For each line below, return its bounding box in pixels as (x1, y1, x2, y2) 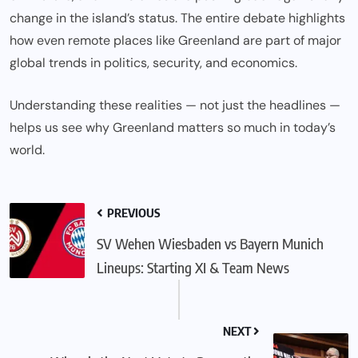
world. (10, 141, 45, 159)
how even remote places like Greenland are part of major (10, 32, 341, 50)
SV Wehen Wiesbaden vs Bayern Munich (97, 234, 324, 253)
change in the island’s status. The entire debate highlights (10, 10, 345, 27)
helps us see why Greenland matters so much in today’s (10, 119, 336, 137)
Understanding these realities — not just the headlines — (10, 97, 340, 114)
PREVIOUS (105, 205, 160, 221)
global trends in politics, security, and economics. (10, 54, 297, 72)
